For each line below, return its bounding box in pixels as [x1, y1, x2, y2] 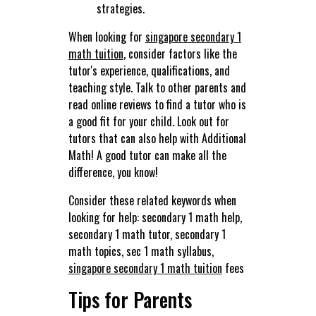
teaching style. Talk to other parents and [68, 79, 246, 97]
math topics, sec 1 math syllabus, [68, 243, 214, 260]
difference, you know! [68, 164, 158, 181]
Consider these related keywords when [68, 192, 236, 209]
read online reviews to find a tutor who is [68, 96, 246, 114]
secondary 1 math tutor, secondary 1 [68, 226, 226, 243]
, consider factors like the [123, 45, 237, 63]
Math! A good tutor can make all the [68, 147, 226, 164]
